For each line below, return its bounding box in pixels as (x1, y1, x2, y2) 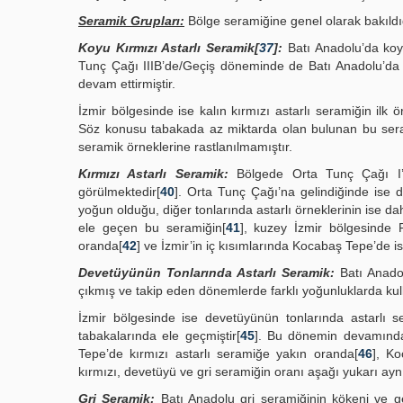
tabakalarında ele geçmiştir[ (78, 328, 240, 343)
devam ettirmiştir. (78, 76, 175, 91)
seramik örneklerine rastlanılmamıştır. (78, 139, 292, 154)
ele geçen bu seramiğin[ (78, 220, 226, 235)
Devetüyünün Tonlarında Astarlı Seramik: (78, 265, 335, 280)
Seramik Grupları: (78, 13, 184, 28)
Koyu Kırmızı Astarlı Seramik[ (78, 40, 260, 55)
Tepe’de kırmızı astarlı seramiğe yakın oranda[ (78, 346, 358, 361)
